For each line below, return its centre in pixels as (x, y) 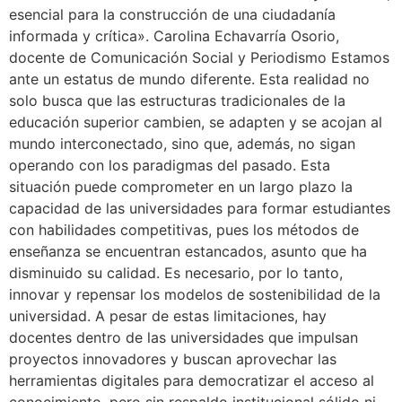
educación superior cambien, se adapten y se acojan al (196, 122)
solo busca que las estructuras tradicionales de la (177, 101)
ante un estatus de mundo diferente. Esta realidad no (189, 79)
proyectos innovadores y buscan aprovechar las (173, 359)
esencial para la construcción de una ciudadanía (172, 15)
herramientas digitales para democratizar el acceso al (192, 381)
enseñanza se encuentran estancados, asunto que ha (188, 252)
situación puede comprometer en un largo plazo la (181, 187)
